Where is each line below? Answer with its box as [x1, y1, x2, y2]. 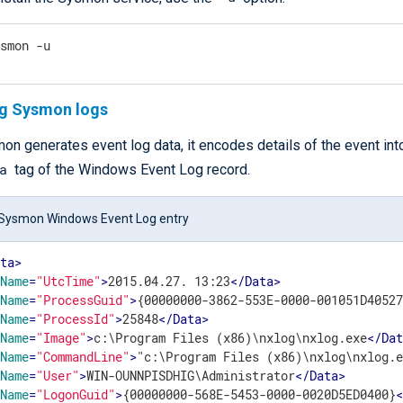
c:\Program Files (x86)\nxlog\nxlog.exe [94, 329, 368, 347]
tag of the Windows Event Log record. [10, 161, 250, 179]
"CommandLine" [36, 348, 130, 366]
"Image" [36, 329, 87, 347]
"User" [36, 367, 80, 385]
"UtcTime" [36, 273, 102, 291]
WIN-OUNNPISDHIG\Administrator [86, 367, 296, 385]
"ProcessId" [36, 310, 116, 328]
